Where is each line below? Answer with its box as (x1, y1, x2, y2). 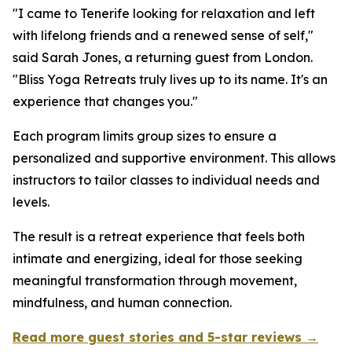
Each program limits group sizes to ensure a (13, 128, 277, 144)
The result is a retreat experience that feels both (13, 229, 305, 244)
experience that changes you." (13, 93, 198, 109)
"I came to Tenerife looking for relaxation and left (13, 5, 315, 21)
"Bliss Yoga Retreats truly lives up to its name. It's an (13, 71, 328, 87)
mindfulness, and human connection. (13, 295, 232, 310)
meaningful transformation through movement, (13, 273, 297, 288)
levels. (13, 194, 49, 210)
